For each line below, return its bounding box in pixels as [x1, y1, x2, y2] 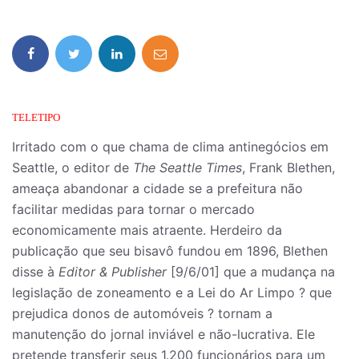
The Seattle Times [133, 159, 242, 175]
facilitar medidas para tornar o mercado [12, 201, 255, 217]
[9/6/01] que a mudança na [167, 264, 335, 280]
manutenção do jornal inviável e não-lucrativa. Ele [12, 326, 315, 342]
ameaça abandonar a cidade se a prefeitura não [12, 180, 303, 196]
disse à [12, 264, 58, 280]
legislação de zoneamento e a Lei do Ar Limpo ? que [12, 284, 332, 301]
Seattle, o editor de [12, 159, 133, 175]
